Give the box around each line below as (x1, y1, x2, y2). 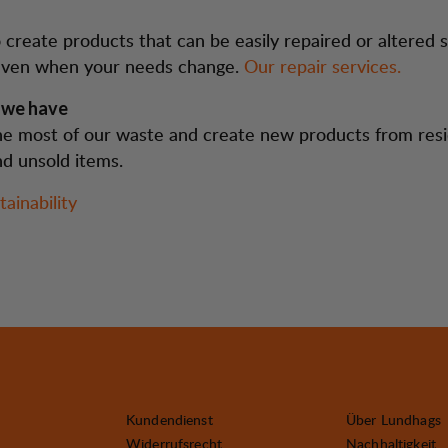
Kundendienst (126, 410, 213, 429)
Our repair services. (244, 53, 401, 78)
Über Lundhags (346, 410, 441, 429)
